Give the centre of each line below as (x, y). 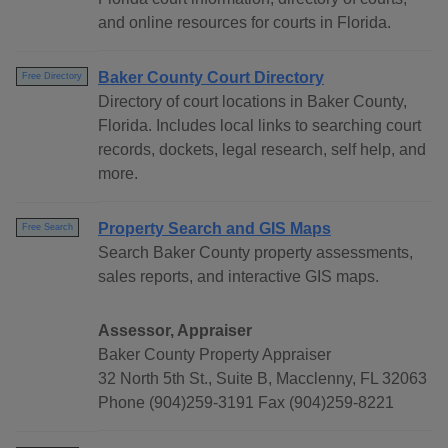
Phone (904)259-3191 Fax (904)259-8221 (246, 403)
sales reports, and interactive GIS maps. (238, 277)
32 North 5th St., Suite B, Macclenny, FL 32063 (262, 379)
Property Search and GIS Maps (214, 229)
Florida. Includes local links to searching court (259, 126)
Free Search (47, 227)
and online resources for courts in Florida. (244, 23)
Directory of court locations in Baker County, (252, 102)
